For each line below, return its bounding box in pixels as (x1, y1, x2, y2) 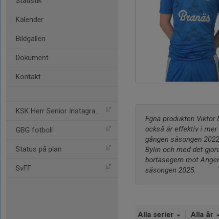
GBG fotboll (16, 126, 53, 134)
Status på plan (16, 145, 62, 153)
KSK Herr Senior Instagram (16, 107, 95, 115)
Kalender (16, 15, 44, 24)
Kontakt (16, 72, 41, 81)
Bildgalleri (16, 34, 45, 43)
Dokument (16, 53, 48, 62)
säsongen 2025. (145, 166, 196, 175)
